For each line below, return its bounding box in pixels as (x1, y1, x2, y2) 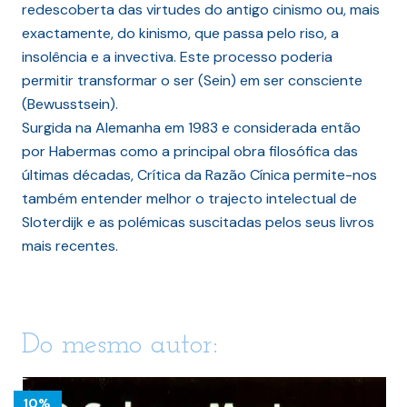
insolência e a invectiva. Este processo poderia (22, 46, 333, 66)
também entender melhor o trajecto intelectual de (22, 188, 357, 208)
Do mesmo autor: (22, 330, 218, 360)
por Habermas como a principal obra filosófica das (22, 141, 358, 161)
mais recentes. (22, 235, 118, 255)
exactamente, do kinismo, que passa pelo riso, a (22, 23, 339, 43)
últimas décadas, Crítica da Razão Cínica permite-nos (22, 164, 377, 184)
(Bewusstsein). (22, 94, 118, 114)
